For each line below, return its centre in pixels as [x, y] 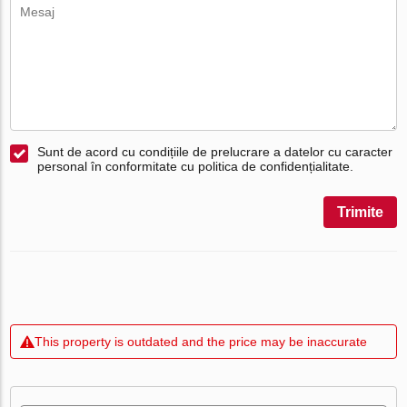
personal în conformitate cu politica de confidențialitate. [196, 166]
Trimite [360, 212]
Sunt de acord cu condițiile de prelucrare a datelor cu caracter [215, 151]
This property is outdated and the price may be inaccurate [201, 341]
